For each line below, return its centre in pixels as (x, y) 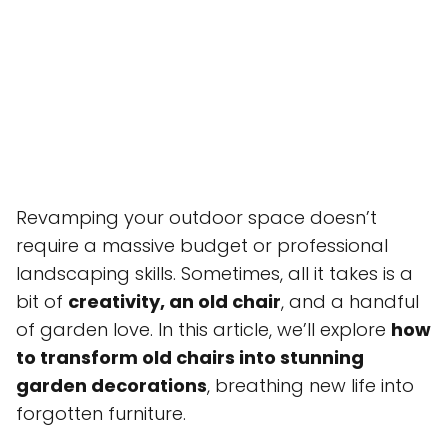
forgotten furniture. (101, 414)
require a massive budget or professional (202, 246)
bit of (42, 302)
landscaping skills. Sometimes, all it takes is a (214, 274)
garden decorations (111, 386)
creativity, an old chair (174, 302)
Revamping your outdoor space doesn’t (196, 218)
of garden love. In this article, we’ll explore (203, 330)
